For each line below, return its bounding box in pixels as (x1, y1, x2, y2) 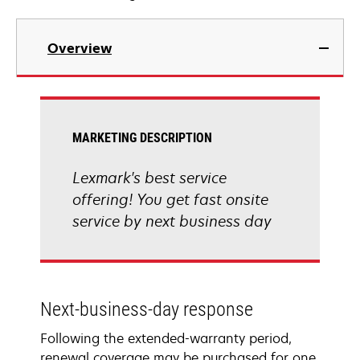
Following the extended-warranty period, (40, 329, 292, 347)
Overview (47, 39, 112, 57)
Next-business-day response (40, 298, 253, 321)
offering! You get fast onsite (72, 190, 268, 209)
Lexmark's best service (72, 168, 227, 187)
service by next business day (72, 211, 272, 231)
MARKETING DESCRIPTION (72, 130, 212, 145)
